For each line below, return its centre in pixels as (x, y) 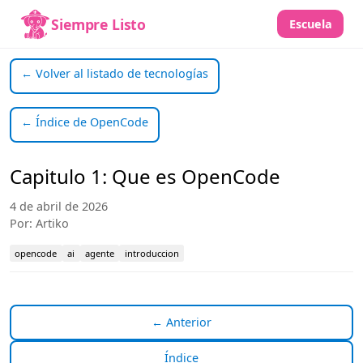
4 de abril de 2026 (59, 207)
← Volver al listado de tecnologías (115, 74)
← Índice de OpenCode (85, 122)
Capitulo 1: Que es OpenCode (145, 177)
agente (99, 253)
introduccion (152, 253)
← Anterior (181, 322)
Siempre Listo (99, 24)
